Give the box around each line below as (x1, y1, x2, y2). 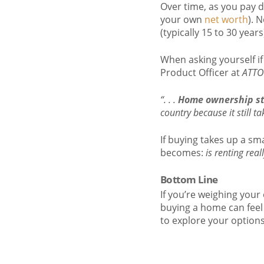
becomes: (160, 146, 206, 160)
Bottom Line (160, 173, 218, 187)
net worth (204, 13, 248, 27)
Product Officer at (160, 66, 242, 80)
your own (160, 13, 204, 27)
